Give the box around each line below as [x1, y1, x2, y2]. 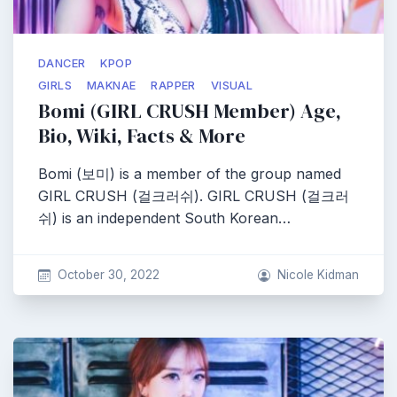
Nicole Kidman [277, 268, 359, 282]
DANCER [38, 57, 86, 70]
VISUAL [210, 79, 253, 92]
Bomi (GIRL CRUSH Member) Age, [38, 97, 341, 125]
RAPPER [151, 79, 196, 92]
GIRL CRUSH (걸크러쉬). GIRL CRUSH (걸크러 [38, 187, 349, 205]
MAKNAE [87, 79, 136, 92]
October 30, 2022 [57, 268, 160, 282]
